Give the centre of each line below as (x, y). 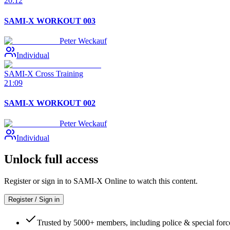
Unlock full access (51, 159)
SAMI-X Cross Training (44, 74)
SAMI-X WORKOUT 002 (50, 103)
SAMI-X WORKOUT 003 (50, 21)
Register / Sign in (34, 200)
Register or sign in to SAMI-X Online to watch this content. (101, 181)
